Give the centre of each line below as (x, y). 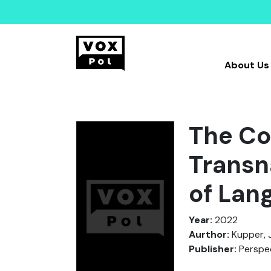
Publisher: (213, 249)
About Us (247, 65)
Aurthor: (209, 234)
